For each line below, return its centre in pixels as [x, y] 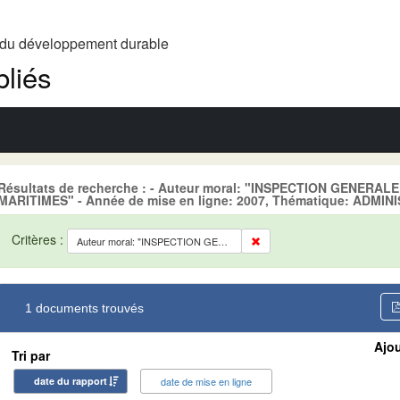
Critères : [39, 239]
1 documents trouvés [84, 308]
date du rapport [71, 380]
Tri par [31, 355]
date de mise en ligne [206, 381]
